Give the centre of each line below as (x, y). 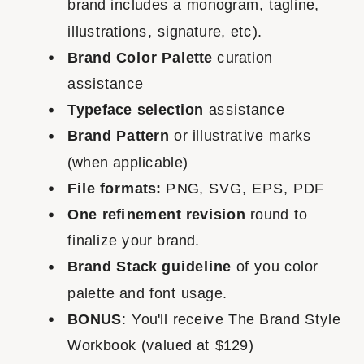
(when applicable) (128, 162)
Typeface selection (136, 110)
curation (243, 57)
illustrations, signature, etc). (165, 31)
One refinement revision (159, 214)
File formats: (115, 188)
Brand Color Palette (140, 57)
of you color (275, 266)
